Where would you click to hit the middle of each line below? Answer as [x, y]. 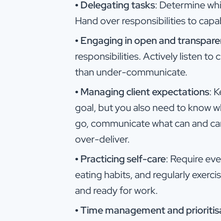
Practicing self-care [123, 159]
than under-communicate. [131, 72]
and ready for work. [116, 190]
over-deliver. [102, 139]
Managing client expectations [145, 92]
